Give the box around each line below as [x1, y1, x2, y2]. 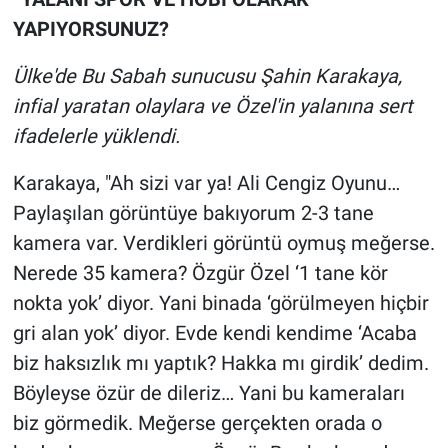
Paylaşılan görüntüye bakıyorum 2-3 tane [12, 200, 374, 225]
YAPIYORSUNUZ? [12, 16, 169, 41]
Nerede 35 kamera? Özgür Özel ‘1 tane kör [12, 260, 388, 285]
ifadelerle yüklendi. [12, 123, 180, 148]
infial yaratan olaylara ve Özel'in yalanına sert [12, 93, 413, 118]
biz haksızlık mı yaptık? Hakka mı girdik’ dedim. [12, 350, 429, 375]
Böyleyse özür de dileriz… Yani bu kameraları [12, 380, 405, 405]
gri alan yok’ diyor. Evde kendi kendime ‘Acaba [12, 320, 417, 345]
